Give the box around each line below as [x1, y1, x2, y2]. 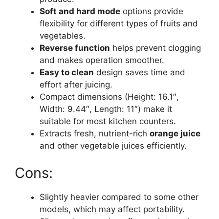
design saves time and [94, 67, 185, 78]
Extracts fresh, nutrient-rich [40, 129, 150, 139]
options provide [120, 6, 183, 17]
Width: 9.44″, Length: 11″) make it [40, 104, 172, 114]
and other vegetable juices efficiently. [40, 141, 187, 151]
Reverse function [40, 43, 110, 53]
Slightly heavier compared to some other [40, 192, 198, 202]
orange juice [150, 129, 200, 139]
